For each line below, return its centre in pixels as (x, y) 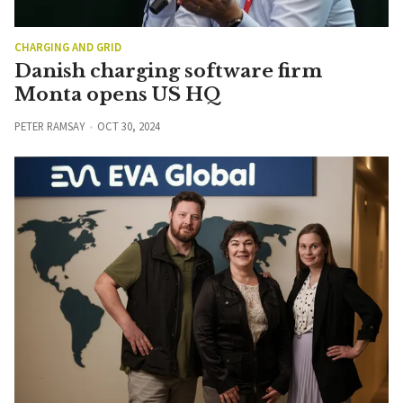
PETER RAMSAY (49, 125)
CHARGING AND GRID (68, 46)
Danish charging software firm (168, 71)
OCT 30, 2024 (128, 125)
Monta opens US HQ (118, 94)
